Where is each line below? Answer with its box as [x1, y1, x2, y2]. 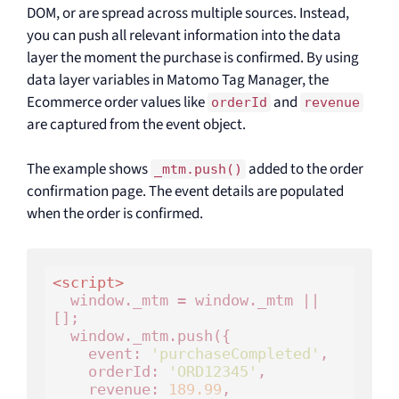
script [61, 273, 115, 291]
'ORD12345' [167, 362, 257, 380]
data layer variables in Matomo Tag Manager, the [27, 69, 329, 91]
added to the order [246, 159, 363, 180]
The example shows [27, 159, 151, 180]
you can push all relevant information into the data [27, 24, 341, 46]
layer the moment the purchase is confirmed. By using [27, 46, 359, 69]
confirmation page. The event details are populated [27, 181, 344, 202]
